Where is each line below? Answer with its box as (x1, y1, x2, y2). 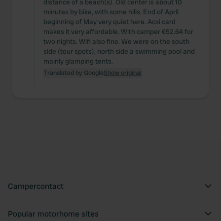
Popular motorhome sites (8, 209, 99, 219)
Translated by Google (43, 69, 104, 77)
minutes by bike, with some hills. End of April (43, 7, 179, 16)
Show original (104, 69, 142, 77)
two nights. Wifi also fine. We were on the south (43, 37, 189, 46)
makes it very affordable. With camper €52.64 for (43, 27, 193, 36)
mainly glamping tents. (43, 57, 113, 66)
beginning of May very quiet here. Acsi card (43, 17, 176, 26)
